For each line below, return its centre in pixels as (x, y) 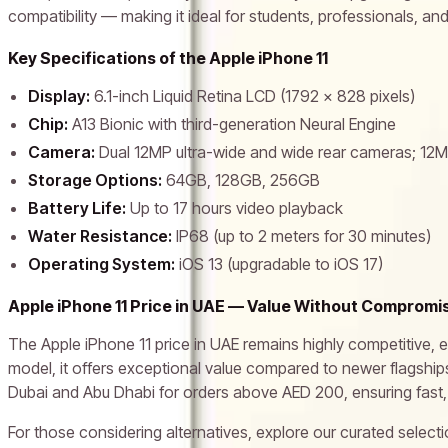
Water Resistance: (100, 235)
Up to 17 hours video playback (234, 207)
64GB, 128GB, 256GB (241, 179)
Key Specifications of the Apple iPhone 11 (168, 57)
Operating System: (101, 263)
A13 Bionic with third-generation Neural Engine (232, 123)
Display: (59, 95)
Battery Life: (77, 207)
